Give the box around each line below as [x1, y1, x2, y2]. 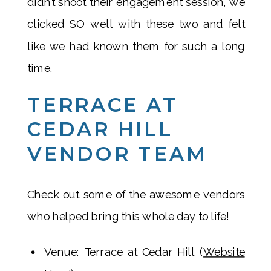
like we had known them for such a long [27, 39, 245, 53]
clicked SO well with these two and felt [27, 18, 245, 31]
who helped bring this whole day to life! [27, 210, 229, 223]
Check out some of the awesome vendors [27, 188, 245, 201]
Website [203, 245, 245, 258]
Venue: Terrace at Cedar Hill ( [44, 245, 204, 258]
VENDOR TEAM [27, 142, 207, 166]
